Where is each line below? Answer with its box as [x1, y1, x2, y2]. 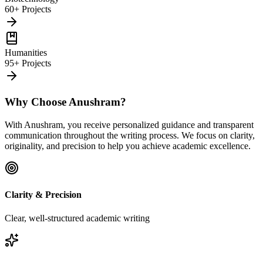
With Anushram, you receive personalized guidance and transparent [5, 120, 254, 130]
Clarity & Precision [5, 190, 82, 200]
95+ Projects [5, 58, 51, 68]
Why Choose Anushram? [5, 96, 126, 109]
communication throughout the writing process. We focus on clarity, [5, 130, 255, 140]
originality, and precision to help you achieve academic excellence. [5, 141, 251, 151]
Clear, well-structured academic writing [5, 213, 150, 223]
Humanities [5, 47, 47, 58]
